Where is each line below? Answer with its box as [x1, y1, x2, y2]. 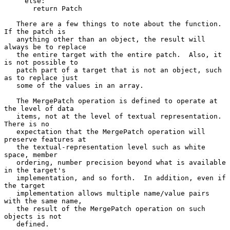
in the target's [4, 166, 66, 174]
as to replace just [4, 73, 78, 82]
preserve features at [4, 135, 86, 143]
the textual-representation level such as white [4, 143, 16, 151]
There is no [4, 120, 49, 128]
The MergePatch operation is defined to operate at [4, 97, 16, 105]
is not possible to [4, 58, 78, 66]
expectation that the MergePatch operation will [4, 127, 16, 136]
